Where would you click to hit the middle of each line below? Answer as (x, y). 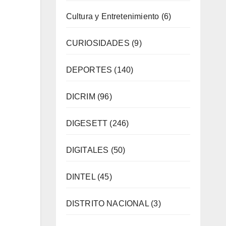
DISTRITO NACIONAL (107, 203)
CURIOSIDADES (98, 43)
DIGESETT (87, 123)
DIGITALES (87, 150)
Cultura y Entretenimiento (112, 16)
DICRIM (80, 96)
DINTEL (80, 177)
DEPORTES (89, 70)
